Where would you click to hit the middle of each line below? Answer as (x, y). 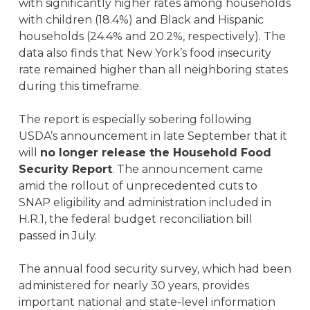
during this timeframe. (80, 86)
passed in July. (57, 236)
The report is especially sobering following (135, 119)
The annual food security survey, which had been (155, 269)
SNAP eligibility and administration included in (145, 202)
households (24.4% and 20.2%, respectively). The (152, 36)
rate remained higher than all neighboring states (153, 70)
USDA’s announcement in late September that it (153, 136)
